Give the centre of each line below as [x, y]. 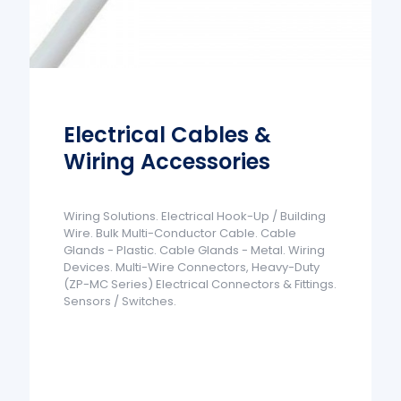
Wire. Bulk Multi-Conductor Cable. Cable [180, 233]
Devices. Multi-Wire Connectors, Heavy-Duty [192, 267]
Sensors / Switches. [120, 301]
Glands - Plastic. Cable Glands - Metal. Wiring [195, 250]
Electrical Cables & [168, 134]
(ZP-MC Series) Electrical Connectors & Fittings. [200, 284]
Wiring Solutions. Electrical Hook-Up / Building [195, 216]
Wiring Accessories [167, 161]
